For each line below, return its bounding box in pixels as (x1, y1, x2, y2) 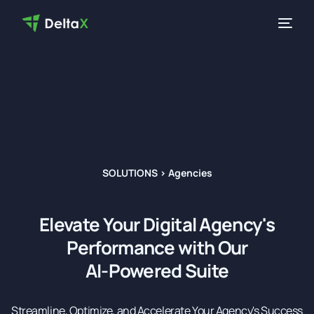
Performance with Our (66, 234, 248, 260)
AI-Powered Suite (85, 257, 229, 283)
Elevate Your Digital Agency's (39, 211, 275, 237)
